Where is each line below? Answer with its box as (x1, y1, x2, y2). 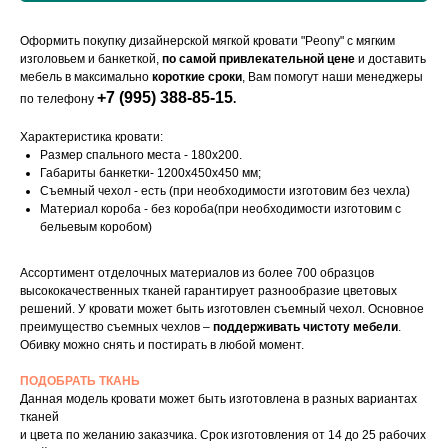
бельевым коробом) (40, 220, 152, 235)
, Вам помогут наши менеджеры (242, 70, 423, 85)
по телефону (20, 92, 97, 107)
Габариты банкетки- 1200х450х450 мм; (40, 166, 261, 181)
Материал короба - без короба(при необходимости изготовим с (40, 202, 401, 217)
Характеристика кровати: (20, 130, 163, 145)
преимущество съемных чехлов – (20, 320, 213, 335)
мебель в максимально (20, 70, 152, 85)
